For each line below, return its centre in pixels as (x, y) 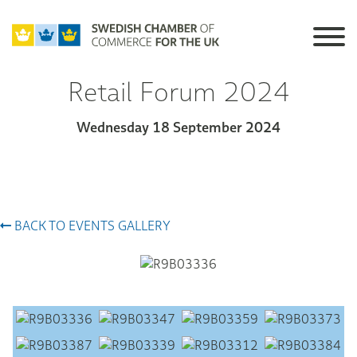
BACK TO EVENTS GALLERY (91, 226)
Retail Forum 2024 (178, 92)
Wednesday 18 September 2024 (178, 127)
